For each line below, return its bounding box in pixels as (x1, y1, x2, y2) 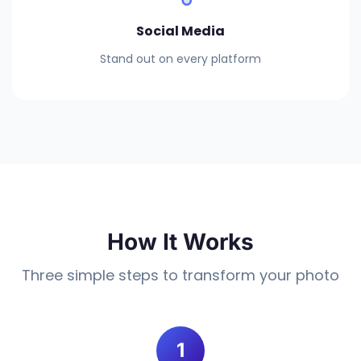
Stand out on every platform (100, 51, 261, 67)
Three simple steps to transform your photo (22, 265, 339, 285)
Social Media (136, 22, 225, 40)
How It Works (107, 228, 254, 255)
